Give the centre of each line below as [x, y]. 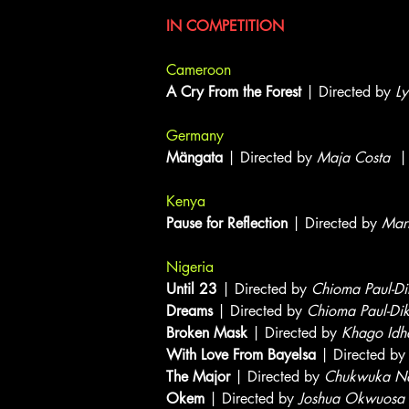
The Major [198, 377]
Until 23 [192, 289]
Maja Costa [353, 157]
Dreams [189, 311]
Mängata [194, 157]
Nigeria [190, 267]
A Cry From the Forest [234, 92]
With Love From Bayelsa [241, 355]
